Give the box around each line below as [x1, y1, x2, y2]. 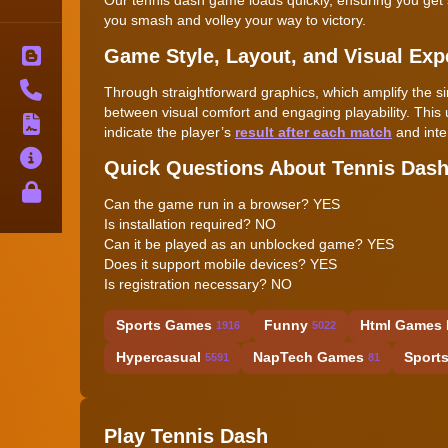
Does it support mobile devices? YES [104, 255, 337, 272]
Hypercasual [116, 349, 201, 366]
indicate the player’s [104, 123, 235, 140]
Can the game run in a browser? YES [104, 195, 340, 212]
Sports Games [116, 317, 212, 334]
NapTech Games [253, 349, 364, 366]
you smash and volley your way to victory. [104, 11, 366, 28]
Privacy [62, 183, 114, 200]
